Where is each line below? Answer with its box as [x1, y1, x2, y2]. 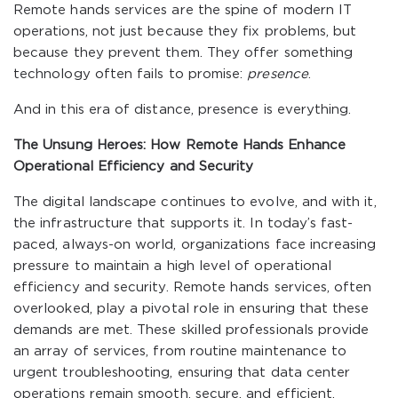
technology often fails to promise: [13, 68, 248, 80]
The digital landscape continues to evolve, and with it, [13, 196, 377, 208]
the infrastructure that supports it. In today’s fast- [13, 218, 354, 229]
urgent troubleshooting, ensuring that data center [13, 367, 351, 378]
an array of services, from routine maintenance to [13, 346, 347, 357]
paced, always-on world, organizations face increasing [13, 239, 377, 251]
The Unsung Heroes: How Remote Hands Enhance [13, 139, 346, 151]
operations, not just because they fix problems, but [13, 26, 357, 37]
